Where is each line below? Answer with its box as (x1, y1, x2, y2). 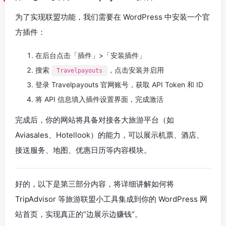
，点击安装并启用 (107, 66, 164, 74)
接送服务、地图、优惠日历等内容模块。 (15, 145, 151, 155)
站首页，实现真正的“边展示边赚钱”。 (15, 209, 142, 219)
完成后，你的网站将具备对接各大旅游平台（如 (15, 115, 174, 125)
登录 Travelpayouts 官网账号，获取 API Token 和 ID (35, 80, 203, 89)
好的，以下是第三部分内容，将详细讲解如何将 (15, 179, 174, 189)
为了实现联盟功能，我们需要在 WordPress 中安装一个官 (15, 12, 210, 22)
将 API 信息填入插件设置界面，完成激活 (35, 95, 163, 103)
